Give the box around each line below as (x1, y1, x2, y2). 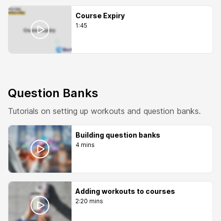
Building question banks (75, 131, 160, 139)
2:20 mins (75, 197, 103, 205)
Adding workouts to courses (75, 187, 175, 195)
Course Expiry (75, 11, 125, 20)
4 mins (75, 141, 95, 148)
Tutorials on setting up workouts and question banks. (8, 106, 201, 116)
